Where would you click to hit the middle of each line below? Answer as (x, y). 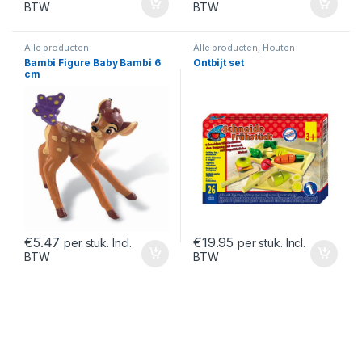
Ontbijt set (218, 62)
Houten (278, 47)
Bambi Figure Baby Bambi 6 (92, 62)
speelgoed (217, 56)
